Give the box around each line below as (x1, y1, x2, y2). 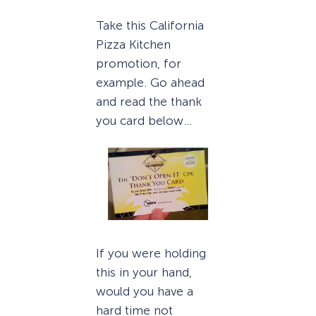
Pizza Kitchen (96, 37, 171, 51)
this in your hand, (96, 265, 192, 279)
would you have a (96, 284, 193, 298)
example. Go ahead (96, 75, 205, 90)
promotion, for (96, 56, 181, 71)
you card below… (96, 113, 192, 128)
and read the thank (96, 94, 202, 109)
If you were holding (96, 245, 206, 260)
